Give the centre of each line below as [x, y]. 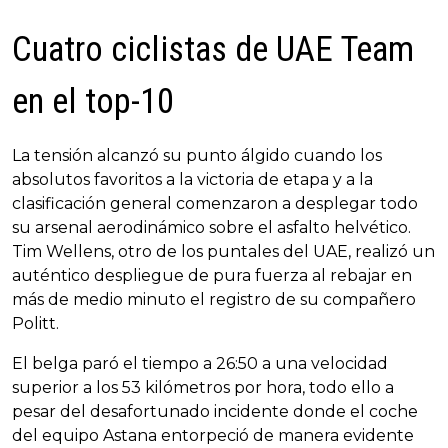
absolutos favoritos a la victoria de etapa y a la [192, 180]
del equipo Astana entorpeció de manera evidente [213, 436]
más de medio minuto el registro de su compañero [214, 300]
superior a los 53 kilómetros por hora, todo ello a [203, 388]
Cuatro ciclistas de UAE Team [213, 50]
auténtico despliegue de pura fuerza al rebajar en [212, 276]
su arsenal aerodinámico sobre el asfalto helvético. [211, 228]
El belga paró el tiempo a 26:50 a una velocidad [200, 364]
